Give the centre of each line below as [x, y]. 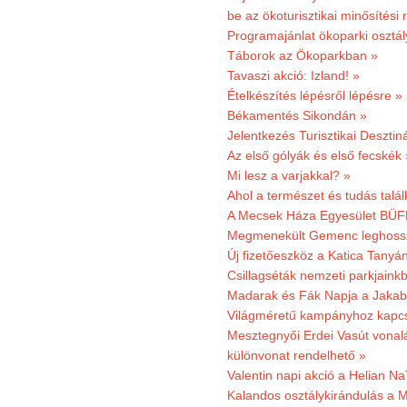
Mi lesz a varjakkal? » [289, 175]
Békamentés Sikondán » [297, 115]
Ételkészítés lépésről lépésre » [315, 95]
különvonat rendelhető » [297, 355]
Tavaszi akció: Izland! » [293, 75]
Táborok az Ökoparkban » [303, 55]
